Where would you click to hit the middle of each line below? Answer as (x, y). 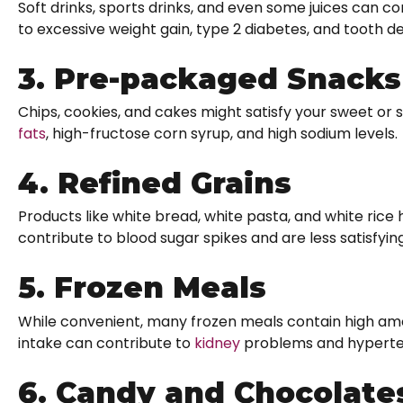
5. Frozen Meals (142, 288)
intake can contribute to (106, 343)
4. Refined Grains (155, 183)
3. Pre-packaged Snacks (210, 78)
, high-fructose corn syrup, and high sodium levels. (222, 133)
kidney (217, 343)
